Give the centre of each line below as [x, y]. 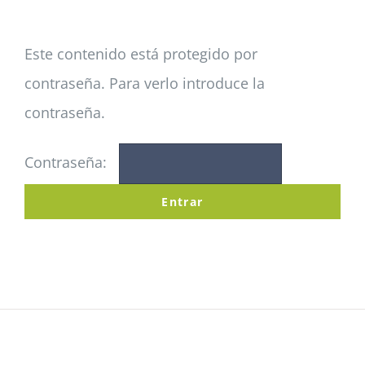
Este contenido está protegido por [141, 54]
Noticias [301, 51]
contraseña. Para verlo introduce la [145, 83]
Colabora [303, 105]
